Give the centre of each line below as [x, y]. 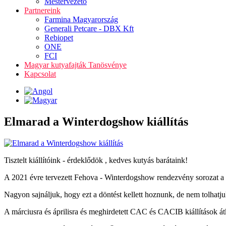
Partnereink [42, 10]
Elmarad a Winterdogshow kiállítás [96, 121]
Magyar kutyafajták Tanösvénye [75, 65]
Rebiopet [59, 38]
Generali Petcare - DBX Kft [89, 29]
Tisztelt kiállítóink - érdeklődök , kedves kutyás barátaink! [96, 160]
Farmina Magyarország [81, 19]
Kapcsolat [40, 74]
